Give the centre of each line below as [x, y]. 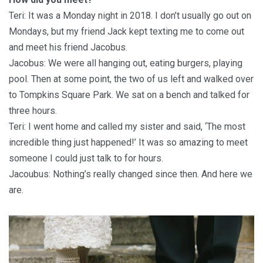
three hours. [33, 110]
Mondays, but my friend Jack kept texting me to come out [127, 31]
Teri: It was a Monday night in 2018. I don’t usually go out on [130, 15]
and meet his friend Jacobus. [68, 47]
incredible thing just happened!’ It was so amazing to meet [128, 142]
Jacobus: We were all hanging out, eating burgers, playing [126, 63]
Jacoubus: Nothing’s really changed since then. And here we [131, 174]
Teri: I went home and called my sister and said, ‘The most [127, 126]
